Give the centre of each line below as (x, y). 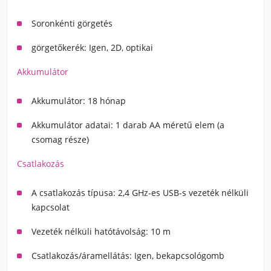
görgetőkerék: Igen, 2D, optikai (92, 47)
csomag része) (60, 139)
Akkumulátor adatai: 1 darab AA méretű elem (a (128, 125)
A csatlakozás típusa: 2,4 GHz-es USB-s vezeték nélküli (140, 193)
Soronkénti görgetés (72, 23)
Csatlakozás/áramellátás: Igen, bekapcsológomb (128, 256)
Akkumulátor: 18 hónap (80, 101)
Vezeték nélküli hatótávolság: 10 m (102, 231)
